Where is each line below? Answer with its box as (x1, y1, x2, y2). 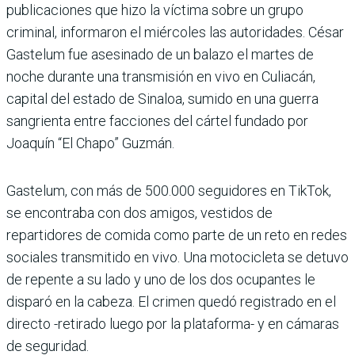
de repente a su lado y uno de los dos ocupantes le (6, 271, 315, 288)
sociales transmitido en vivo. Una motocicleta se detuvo (6, 249, 349, 266)
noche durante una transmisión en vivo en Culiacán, (6, 68, 315, 86)
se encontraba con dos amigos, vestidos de (6, 204, 273, 222)
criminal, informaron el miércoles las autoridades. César (6, 24, 344, 41)
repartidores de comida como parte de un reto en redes (6, 227, 347, 244)
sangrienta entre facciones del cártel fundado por (6, 113, 308, 130)
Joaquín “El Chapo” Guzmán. (6, 135, 174, 152)
